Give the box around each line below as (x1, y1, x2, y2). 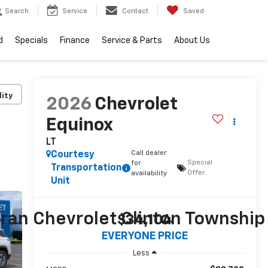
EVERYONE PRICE (102, 231, 188, 242)
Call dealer (130, 150, 167, 157)
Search (5, 8, 29, 15)
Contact (122, 8, 148, 15)
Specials (15, 36, 48, 45)
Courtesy (50, 150, 95, 160)
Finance (60, 36, 90, 45)
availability (130, 170, 167, 178)
